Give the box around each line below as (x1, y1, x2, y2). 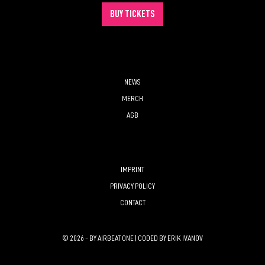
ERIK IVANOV (167, 234, 203, 243)
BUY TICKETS (110, 9, 155, 20)
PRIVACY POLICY (110, 182, 155, 190)
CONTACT (119, 198, 146, 207)
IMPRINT (121, 165, 144, 174)
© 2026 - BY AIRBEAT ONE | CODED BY (62, 234, 167, 243)
